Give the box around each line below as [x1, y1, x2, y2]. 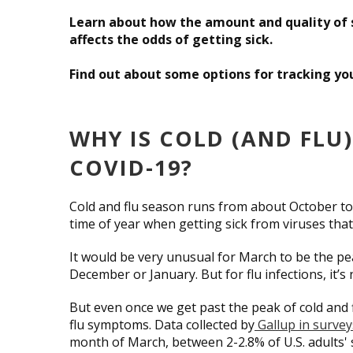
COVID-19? [69, 152, 193, 182]
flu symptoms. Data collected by [69, 315, 255, 333]
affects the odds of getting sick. [69, 30, 273, 48]
